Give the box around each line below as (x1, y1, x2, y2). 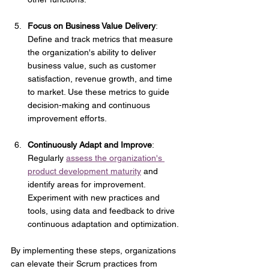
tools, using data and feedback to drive (28, 206, 177, 216)
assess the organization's (66, 153, 165, 163)
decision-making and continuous (28, 100, 153, 110)
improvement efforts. (28, 113, 107, 124)
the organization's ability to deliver (28, 47, 159, 58)
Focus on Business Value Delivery (28, 21, 156, 31)
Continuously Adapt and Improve (28, 140, 152, 150)
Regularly (28, 153, 66, 163)
